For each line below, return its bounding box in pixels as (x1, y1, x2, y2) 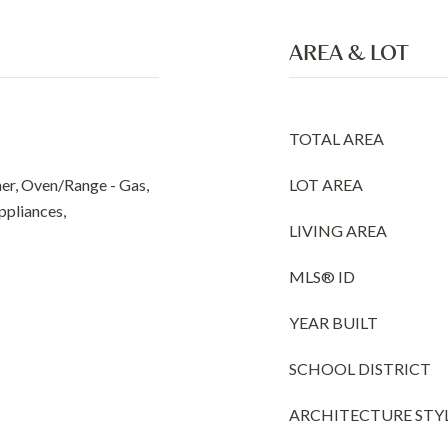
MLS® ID (289, 267, 355, 286)
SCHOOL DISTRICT (289, 359, 431, 378)
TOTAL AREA (289, 129, 384, 148)
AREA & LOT (289, 38, 409, 66)
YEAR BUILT (289, 313, 378, 332)
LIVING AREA (289, 221, 387, 240)
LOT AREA (289, 175, 363, 194)
